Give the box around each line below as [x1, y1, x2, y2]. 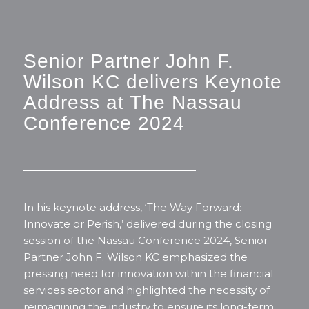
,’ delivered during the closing [119, 217, 272, 230]
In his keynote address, [23, 200, 145, 214]
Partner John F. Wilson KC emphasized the [23, 250, 248, 263]
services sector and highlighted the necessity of [23, 283, 270, 297]
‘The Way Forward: [144, 200, 241, 214]
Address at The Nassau [23, 91, 242, 113]
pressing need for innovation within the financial [23, 266, 273, 280]
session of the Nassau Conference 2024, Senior [23, 233, 268, 247]
